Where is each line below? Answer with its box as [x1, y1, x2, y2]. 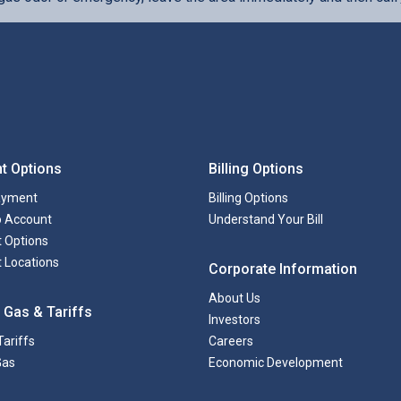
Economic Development [209, 355, 344, 370]
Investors [209, 312, 261, 327]
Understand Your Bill [209, 212, 324, 226]
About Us [209, 291, 261, 305]
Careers [209, 334, 254, 348]
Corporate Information [209, 260, 358, 277]
